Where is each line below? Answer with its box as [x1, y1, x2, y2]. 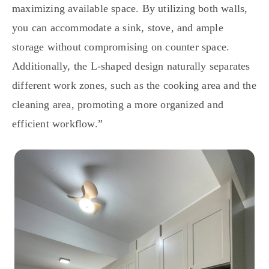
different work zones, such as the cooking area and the [12, 79, 256, 91]
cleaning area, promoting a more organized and [12, 98, 224, 110]
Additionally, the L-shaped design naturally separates [12, 59, 250, 72]
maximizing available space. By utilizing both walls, [12, 2, 248, 14]
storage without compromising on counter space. [12, 40, 230, 53]
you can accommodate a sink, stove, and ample [12, 21, 223, 34]
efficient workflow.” [12, 117, 103, 130]
